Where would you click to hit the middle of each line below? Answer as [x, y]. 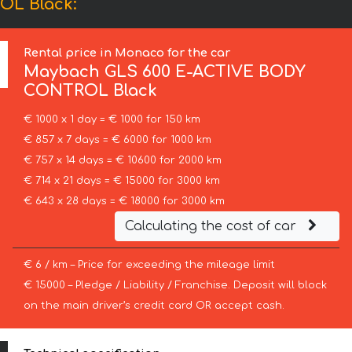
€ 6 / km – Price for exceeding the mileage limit [149, 265]
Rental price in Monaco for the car [127, 53]
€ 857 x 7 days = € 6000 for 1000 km [117, 140]
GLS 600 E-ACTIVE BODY [203, 72]
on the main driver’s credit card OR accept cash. [154, 306]
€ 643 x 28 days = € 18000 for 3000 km [124, 202]
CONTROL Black [91, 91]
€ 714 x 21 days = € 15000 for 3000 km [121, 181]
